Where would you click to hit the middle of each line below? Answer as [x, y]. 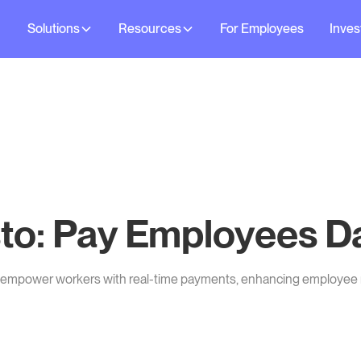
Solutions [54, 29]
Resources [150, 29]
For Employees [262, 29]
